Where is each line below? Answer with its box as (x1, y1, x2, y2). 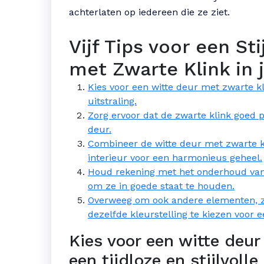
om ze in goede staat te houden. (88, 180, 235, 192)
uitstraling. (88, 95, 137, 107)
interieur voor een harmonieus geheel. (88, 152, 262, 163)
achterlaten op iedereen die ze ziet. (69, 6, 230, 18)
